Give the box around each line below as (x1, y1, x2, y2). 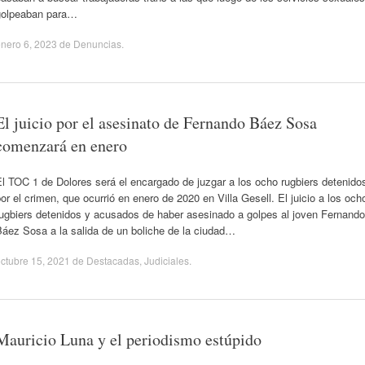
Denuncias (73, 37, 121, 51)
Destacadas (86, 253, 139, 267)
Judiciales (144, 253, 189, 267)
